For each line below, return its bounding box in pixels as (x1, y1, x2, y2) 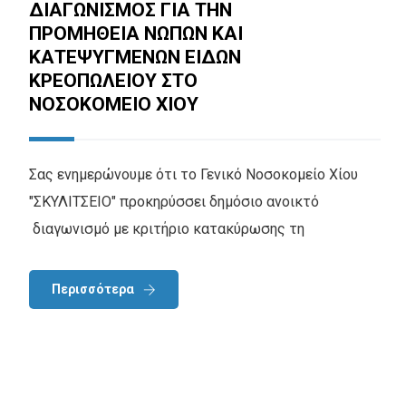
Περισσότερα (52, 282, 134, 297)
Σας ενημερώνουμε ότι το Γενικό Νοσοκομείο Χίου (29, 166, 358, 184)
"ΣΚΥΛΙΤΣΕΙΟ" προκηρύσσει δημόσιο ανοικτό (29, 193, 319, 211)
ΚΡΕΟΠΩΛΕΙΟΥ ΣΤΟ (29, 70, 198, 92)
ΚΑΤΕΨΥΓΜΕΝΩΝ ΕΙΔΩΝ (29, 46, 241, 69)
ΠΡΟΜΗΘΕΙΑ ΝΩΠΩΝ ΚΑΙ (29, 23, 243, 45)
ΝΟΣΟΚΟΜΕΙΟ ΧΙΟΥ (29, 93, 198, 116)
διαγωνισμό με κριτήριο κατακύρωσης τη (29, 220, 304, 238)
